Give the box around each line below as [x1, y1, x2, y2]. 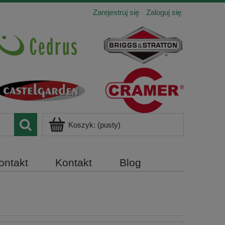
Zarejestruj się [93, 8, 139, 17]
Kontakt [55, 157, 92, 169]
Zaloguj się [146, 8, 181, 17]
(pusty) [97, 121, 121, 129]
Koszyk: [68, 121, 95, 129]
